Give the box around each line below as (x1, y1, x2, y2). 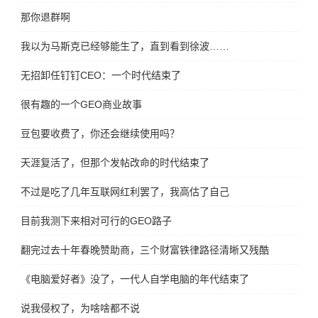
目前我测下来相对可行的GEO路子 (21, 215, 172, 227)
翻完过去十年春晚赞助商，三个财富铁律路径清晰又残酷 (21, 244, 270, 256)
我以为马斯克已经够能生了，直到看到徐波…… (21, 40, 230, 53)
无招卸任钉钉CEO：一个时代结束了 (21, 70, 182, 82)
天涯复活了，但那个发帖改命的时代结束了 (21, 157, 210, 169)
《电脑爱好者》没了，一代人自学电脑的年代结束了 (21, 273, 250, 285)
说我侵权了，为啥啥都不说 (21, 302, 141, 314)
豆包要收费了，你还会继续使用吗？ (21, 128, 180, 140)
